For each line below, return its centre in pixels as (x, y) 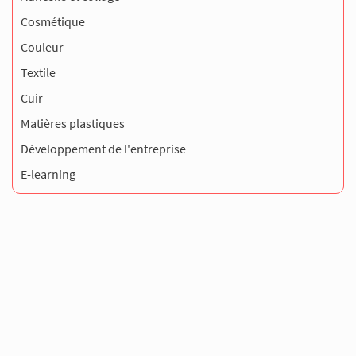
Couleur (42, 46)
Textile (38, 72)
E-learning (48, 174)
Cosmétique (53, 21)
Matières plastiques (73, 123)
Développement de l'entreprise (103, 148)
